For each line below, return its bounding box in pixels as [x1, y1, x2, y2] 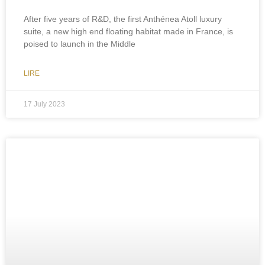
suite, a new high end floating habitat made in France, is [24, 27, 233, 36]
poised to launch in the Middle [24, 39, 135, 49]
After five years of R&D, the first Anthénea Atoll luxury [24, 14, 222, 24]
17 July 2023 [24, 100, 65, 108]
